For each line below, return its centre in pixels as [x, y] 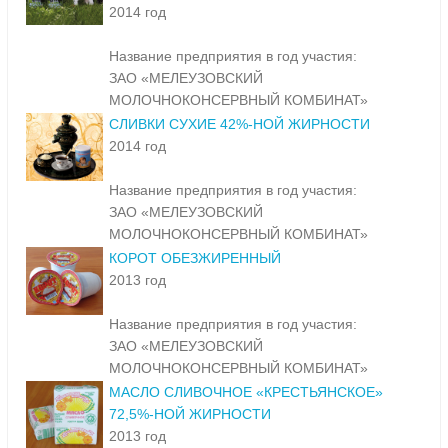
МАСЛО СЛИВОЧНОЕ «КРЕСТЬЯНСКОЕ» [246, 392]
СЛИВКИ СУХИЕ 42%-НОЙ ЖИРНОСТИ [239, 124]
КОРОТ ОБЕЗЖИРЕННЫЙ [195, 258]
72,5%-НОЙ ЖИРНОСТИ [190, 414]
